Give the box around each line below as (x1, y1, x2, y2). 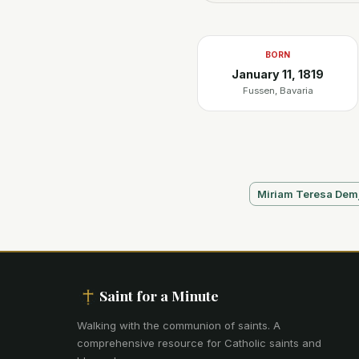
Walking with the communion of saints (77, 319, 268, 332)
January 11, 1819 (232, 67, 324, 81)
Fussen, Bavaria (242, 85, 313, 96)
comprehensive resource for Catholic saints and (77, 337, 321, 349)
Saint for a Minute (99, 286, 219, 305)
